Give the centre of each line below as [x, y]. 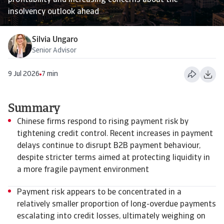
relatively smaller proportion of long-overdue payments [116, 204]
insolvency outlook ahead [53, 12]
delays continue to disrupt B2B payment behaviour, [109, 146]
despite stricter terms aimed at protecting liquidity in [113, 158]
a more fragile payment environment [84, 170]
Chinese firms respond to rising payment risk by [103, 122]
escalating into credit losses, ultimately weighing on [111, 216]
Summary [34, 109]
